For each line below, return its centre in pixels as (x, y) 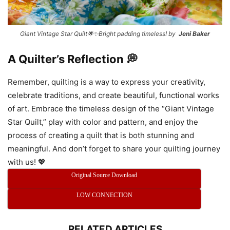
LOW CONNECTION (104, 195)
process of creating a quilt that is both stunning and (101, 136)
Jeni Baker (194, 34)
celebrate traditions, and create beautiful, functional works (113, 95)
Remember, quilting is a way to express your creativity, (107, 82)
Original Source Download (104, 175)
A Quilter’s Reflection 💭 (73, 59)
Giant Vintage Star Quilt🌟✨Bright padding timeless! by (99, 34)
